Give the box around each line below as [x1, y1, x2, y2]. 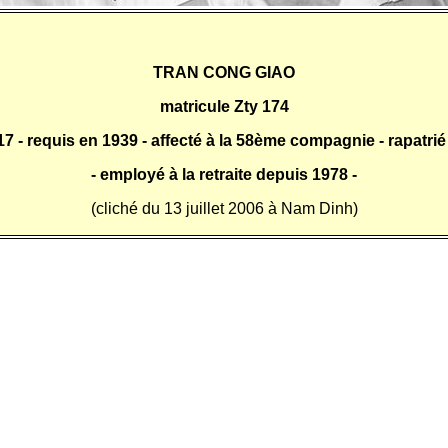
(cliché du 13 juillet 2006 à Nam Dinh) [90, 200, 358, 217]
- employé [91, 166, 169, 183]
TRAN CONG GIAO [153, 64, 295, 81]
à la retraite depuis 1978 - [169, 166, 357, 183]
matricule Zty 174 [159, 98, 289, 115]
